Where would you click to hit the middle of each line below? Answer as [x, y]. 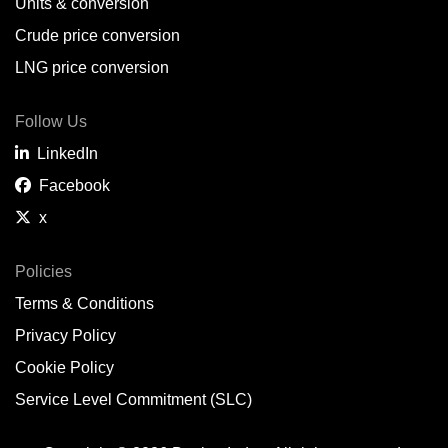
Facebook [70, 185]
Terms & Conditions [84, 303]
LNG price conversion [92, 67]
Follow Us [51, 121]
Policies [43, 271]
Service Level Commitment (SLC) [133, 399]
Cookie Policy [64, 367]
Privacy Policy [65, 335]
